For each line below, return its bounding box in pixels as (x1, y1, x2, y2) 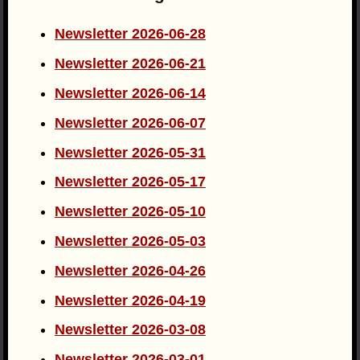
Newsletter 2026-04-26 (55, 262, 207, 279)
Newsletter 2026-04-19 (55, 292, 207, 309)
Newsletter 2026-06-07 (55, 114, 207, 131)
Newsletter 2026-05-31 (55, 144, 207, 161)
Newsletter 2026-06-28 (55, 26, 207, 43)
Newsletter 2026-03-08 (55, 321, 207, 338)
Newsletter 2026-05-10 (55, 203, 207, 220)
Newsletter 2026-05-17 (55, 174, 207, 190)
